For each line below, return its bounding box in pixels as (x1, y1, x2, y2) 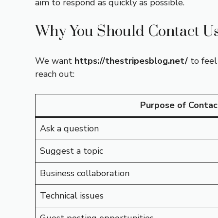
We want (35, 55, 74, 67)
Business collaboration (40, 167, 129, 179)
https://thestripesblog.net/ (74, 55, 188, 67)
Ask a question (40, 123, 99, 134)
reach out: (35, 68, 74, 80)
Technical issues (40, 190, 104, 201)
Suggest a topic (40, 145, 103, 157)
